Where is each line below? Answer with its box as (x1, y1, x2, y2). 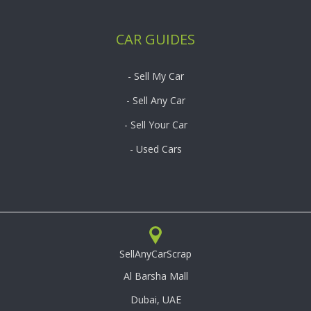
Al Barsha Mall (123, 269, 188, 283)
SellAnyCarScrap (119, 247, 192, 261)
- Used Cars (129, 142, 182, 156)
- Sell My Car (127, 69, 184, 83)
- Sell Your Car (124, 118, 187, 132)
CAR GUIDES (116, 30, 195, 49)
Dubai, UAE (130, 293, 181, 307)
